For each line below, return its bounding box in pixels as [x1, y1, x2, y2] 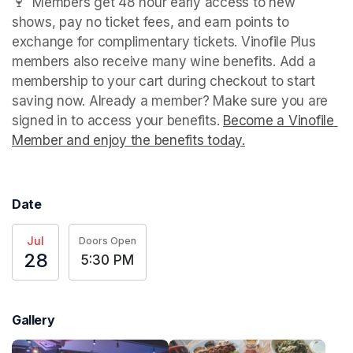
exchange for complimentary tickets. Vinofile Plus [12, 34, 316, 50]
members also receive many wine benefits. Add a [12, 54, 316, 70]
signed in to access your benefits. [12, 113, 224, 129]
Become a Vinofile [223, 113, 334, 129]
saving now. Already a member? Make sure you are [12, 93, 329, 110]
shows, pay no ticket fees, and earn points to [12, 14, 289, 31]
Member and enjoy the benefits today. [12, 132, 245, 149]
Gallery [12, 312, 55, 329]
